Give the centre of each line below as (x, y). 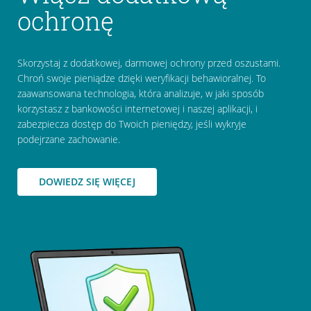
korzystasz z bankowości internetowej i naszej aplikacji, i (137, 109)
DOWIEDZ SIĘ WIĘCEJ (87, 182)
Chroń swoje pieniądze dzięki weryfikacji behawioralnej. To (141, 78)
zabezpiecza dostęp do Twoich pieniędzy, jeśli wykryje (132, 124)
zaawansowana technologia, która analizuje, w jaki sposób (140, 93)
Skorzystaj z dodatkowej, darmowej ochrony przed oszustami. (149, 63)
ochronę (65, 21)
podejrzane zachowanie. (68, 139)
